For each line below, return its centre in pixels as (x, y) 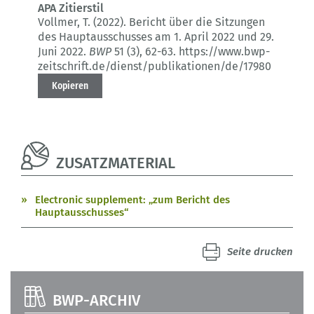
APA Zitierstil (71, 8)
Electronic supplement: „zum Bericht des (132, 200)
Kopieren (70, 86)
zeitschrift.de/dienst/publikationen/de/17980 (155, 67)
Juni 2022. (62, 52)
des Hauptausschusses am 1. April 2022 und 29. (156, 37)
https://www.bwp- (223, 52)
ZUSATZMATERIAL (116, 163)
